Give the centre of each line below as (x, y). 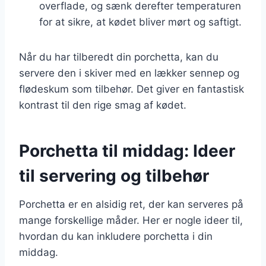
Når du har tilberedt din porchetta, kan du (119, 57)
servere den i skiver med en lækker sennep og (129, 73)
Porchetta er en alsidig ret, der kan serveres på (131, 204)
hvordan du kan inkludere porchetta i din (116, 236)
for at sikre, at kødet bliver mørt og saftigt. (140, 22)
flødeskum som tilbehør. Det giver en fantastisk (132, 89)
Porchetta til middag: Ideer (127, 151)
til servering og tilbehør (114, 175)
